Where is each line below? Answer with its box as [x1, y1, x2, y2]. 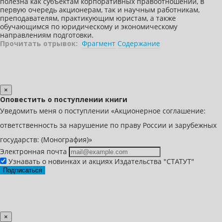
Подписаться [3, 166, 42, 174]
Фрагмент [82, 38, 115, 48]
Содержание [117, 38, 160, 48]
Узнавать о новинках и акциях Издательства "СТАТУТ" [6, 156, 194, 166]
